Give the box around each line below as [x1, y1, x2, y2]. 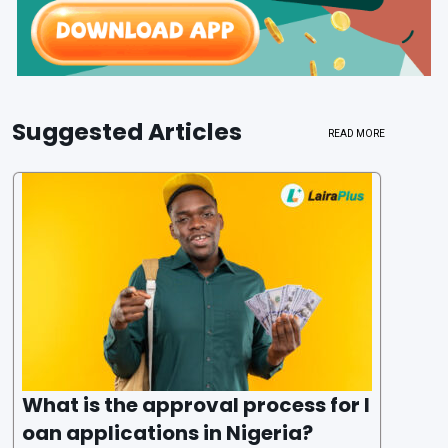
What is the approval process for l [22, 390, 370, 419]
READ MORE [328, 127, 386, 139]
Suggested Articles [12, 114, 242, 148]
